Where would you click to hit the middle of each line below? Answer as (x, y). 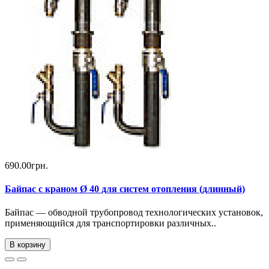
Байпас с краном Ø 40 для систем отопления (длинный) (125, 189)
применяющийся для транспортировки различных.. (110, 223)
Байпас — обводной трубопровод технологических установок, (134, 213)
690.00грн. (26, 165)
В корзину (28, 245)
